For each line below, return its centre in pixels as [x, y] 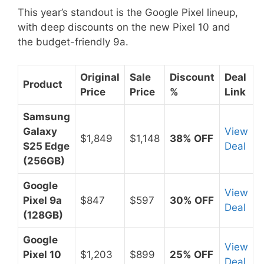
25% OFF [192, 254]
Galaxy [40, 131]
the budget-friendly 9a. [73, 42]
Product [43, 84]
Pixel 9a [42, 200]
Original [100, 77]
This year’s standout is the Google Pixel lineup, [128, 13]
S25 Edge [46, 146]
